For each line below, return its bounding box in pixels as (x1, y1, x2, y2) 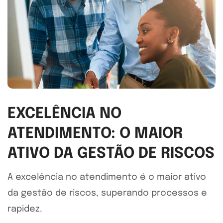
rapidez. (7, 204, 42, 214)
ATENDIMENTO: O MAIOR (7, 125, 183, 141)
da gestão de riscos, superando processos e (7, 188, 207, 198)
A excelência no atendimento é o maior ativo (7, 172, 206, 182)
